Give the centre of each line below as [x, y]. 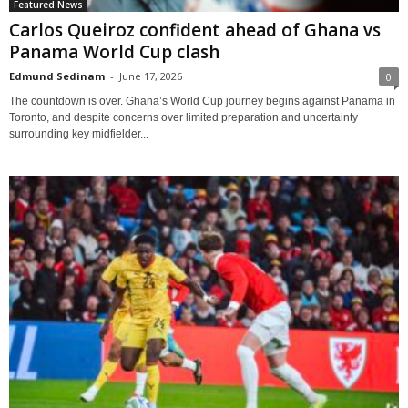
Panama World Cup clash [114, 52]
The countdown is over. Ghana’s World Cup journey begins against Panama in [202, 102]
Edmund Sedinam [57, 76]
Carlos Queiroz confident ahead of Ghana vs [195, 31]
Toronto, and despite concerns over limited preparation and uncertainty [184, 118]
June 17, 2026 [151, 76]
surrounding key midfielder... [79, 134]
